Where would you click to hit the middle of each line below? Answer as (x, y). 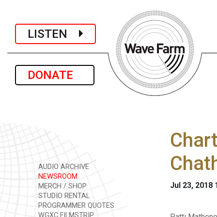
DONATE (55, 75)
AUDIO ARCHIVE (63, 167)
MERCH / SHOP (62, 186)
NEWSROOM (57, 177)
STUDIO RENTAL (63, 196)
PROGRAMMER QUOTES (75, 206)
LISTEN (53, 34)
